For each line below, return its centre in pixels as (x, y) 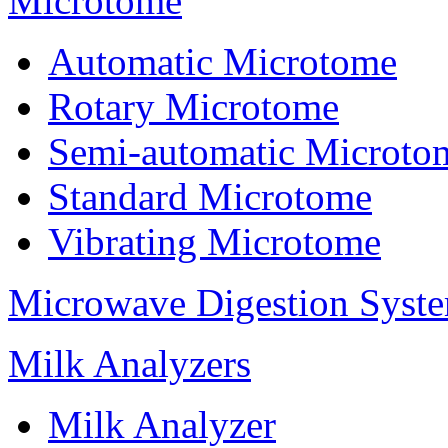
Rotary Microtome (193, 107)
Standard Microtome (210, 197)
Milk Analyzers (129, 364)
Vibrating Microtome (214, 242)
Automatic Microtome (222, 62)
